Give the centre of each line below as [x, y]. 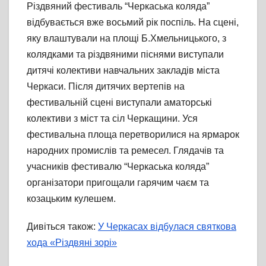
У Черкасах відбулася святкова [167, 227]
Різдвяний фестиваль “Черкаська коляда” [118, 7]
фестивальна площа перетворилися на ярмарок [133, 135]
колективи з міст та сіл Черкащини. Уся [112, 119]
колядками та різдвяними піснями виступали [125, 55]
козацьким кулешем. [71, 199]
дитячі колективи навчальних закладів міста [123, 71]
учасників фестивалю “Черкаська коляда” [118, 167]
